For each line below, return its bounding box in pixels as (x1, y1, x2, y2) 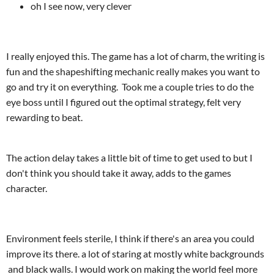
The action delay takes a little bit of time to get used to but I (6, 152, 253, 163)
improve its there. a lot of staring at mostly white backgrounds (6, 248, 264, 259)
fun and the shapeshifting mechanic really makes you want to (6, 65, 260, 77)
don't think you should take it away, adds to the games (6, 167, 231, 179)
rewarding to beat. (6, 111, 83, 123)
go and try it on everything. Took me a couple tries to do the (6, 81, 254, 92)
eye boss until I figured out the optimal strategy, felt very (6, 96, 241, 108)
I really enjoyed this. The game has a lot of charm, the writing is (6, 50, 265, 62)
